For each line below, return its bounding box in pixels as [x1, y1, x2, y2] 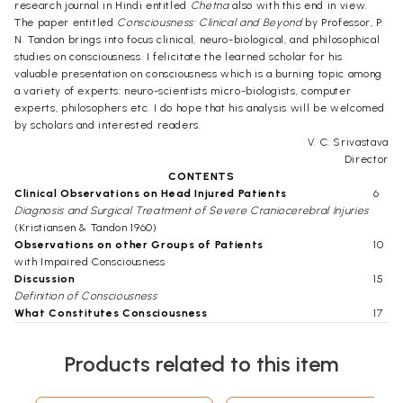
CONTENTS [168, 170, 235, 183]
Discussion [14, 273, 76, 285]
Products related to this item [65, 351, 338, 377]
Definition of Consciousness [14, 290, 157, 302]
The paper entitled [14, 16, 118, 29]
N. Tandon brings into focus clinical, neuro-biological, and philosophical [14, 33, 381, 46]
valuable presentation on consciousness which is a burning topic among [14, 67, 382, 80]
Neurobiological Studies [14, 324, 155, 336]
